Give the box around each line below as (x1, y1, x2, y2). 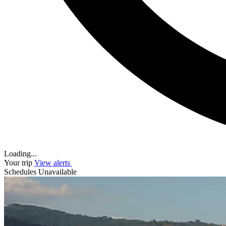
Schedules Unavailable (4, 167, 77, 176)
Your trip (4, 158, 32, 167)
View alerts (34, 158, 72, 167)
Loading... (4, 149, 37, 158)
